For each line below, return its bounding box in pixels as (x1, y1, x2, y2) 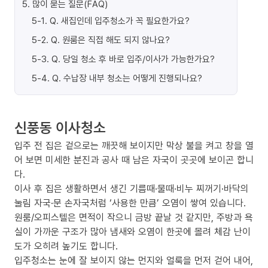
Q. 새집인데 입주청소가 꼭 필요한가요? (50, 14, 190, 26)
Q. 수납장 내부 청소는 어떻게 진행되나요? (52, 72, 202, 84)
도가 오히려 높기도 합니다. (14, 239, 118, 252)
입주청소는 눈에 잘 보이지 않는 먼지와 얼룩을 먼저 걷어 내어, (14, 254, 253, 267)
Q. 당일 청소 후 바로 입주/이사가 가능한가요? (51, 53, 215, 65)
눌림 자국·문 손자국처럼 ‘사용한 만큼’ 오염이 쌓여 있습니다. (14, 196, 246, 209)
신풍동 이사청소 (14, 117, 106, 137)
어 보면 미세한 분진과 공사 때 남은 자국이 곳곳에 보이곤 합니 (14, 153, 254, 166)
